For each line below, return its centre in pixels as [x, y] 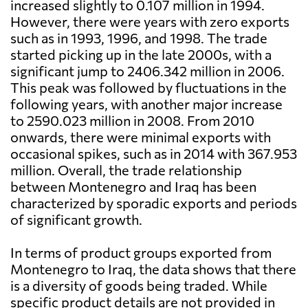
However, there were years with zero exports [150, 22]
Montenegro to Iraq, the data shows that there [153, 269]
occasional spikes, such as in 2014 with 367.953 [154, 154]
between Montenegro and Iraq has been [133, 187]
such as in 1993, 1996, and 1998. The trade [139, 38]
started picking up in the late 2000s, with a [141, 55]
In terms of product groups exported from [141, 253]
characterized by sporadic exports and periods [154, 203]
